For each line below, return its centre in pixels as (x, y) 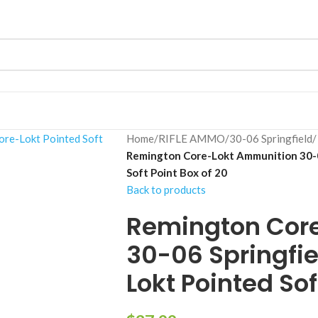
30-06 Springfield (270, 138)
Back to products (166, 190)
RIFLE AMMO (191, 138)
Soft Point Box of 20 (176, 172)
